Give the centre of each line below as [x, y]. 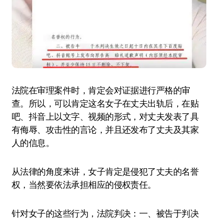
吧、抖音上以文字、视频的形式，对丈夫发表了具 [105, 117]
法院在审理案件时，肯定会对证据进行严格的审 [101, 90]
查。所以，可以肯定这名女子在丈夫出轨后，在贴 [105, 103]
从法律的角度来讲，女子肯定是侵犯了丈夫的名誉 [105, 172]
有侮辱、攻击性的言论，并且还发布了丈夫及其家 [105, 130]
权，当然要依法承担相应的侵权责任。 [84, 185]
